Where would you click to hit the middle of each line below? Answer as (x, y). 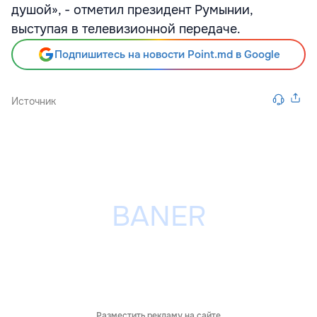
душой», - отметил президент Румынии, (132, 10)
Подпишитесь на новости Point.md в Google (167, 54)
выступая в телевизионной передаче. (126, 29)
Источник (34, 101)
